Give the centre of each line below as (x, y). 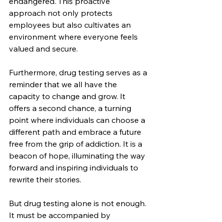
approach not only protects (62, 13)
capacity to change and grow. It (68, 96)
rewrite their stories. (45, 179)
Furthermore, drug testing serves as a (79, 72)
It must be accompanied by (61, 215)
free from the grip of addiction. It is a (77, 143)
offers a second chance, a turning (71, 108)
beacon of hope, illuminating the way (78, 155)
